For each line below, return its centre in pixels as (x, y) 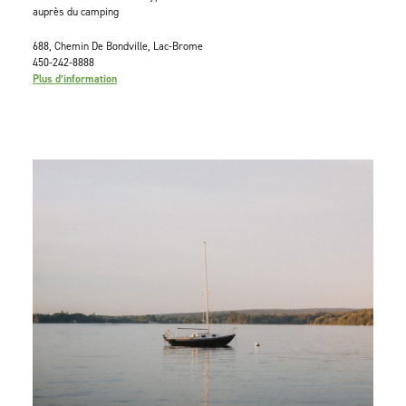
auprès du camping (76, 12)
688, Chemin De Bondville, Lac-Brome (118, 46)
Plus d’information (75, 79)
